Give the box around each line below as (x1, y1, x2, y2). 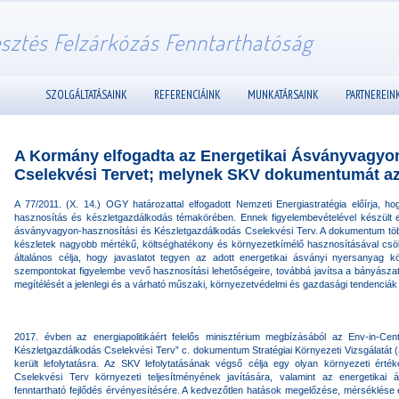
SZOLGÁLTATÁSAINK (45, 87, 127, 102)
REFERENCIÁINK (153, 87, 221, 102)
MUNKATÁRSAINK (247, 87, 319, 102)
